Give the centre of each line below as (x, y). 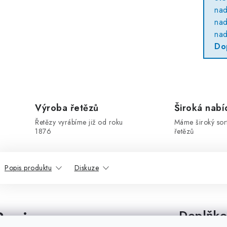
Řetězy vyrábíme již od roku (79, 122)
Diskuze (86, 168)
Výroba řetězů (67, 108)
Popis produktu (28, 168)
